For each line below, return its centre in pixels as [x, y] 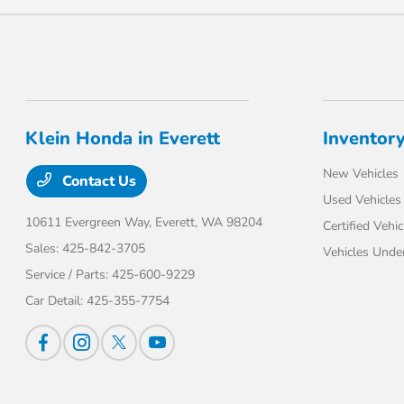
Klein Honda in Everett [123, 138]
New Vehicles [360, 174]
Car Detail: [56, 301]
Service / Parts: [69, 275]
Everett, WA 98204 [209, 222]
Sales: [44, 248]
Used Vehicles [362, 200]
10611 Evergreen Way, [91, 222]
